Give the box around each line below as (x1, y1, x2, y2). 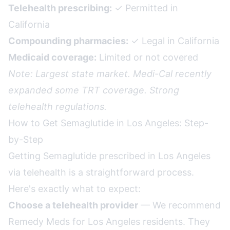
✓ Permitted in (112, 3, 178, 13)
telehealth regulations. (8, 101, 107, 112)
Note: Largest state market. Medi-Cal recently (8, 68, 212, 79)
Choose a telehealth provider (8, 200, 138, 210)
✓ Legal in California (128, 35, 219, 46)
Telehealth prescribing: (8, 3, 112, 13)
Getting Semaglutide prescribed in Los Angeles (8, 150, 210, 161)
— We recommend (138, 200, 221, 210)
